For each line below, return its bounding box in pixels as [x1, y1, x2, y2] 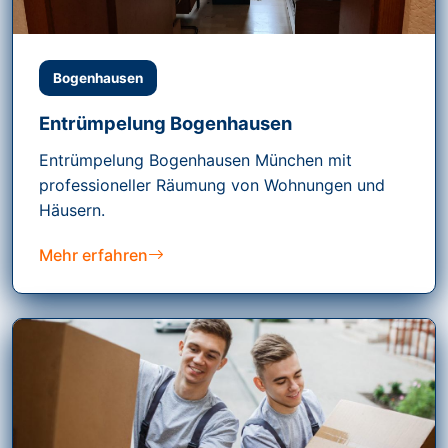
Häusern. [39, 200, 105, 221]
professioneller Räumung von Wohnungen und [39, 175, 385, 196]
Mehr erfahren [39, 245, 148, 266]
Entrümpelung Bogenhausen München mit [39, 150, 352, 171]
